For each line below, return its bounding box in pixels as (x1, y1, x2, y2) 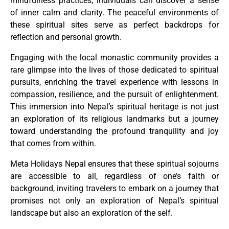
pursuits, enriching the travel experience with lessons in (10, 77, 219, 87)
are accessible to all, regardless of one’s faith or (10, 171, 219, 181)
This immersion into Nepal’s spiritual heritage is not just (10, 102, 219, 112)
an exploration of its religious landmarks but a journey (10, 114, 219, 124)
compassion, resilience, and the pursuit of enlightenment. (10, 89, 219, 100)
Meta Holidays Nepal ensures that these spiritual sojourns (10, 159, 219, 169)
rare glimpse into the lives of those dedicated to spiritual (10, 65, 219, 75)
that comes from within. (10, 139, 96, 149)
